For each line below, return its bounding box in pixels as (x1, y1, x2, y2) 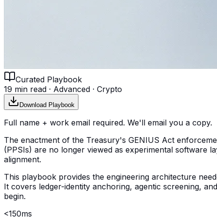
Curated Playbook (15, 74, 82, 84)
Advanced (53, 84, 90, 94)
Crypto (97, 84, 122, 94)
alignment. (4, 154, 41, 164)
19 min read (4, 84, 46, 94)
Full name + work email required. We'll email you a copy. (4, 117, 212, 127)
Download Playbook (19, 101, 75, 108)
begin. (4, 191, 26, 201)
